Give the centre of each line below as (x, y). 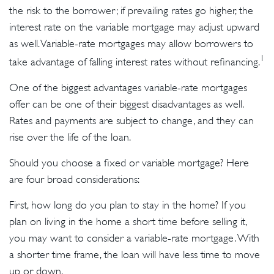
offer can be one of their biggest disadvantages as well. (126, 104)
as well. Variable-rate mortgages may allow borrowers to (131, 43)
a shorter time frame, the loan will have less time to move (135, 254)
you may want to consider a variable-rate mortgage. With (134, 238)
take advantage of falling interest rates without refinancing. (135, 62)
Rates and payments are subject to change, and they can (131, 120)
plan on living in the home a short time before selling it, (128, 221)
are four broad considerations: (74, 179)
